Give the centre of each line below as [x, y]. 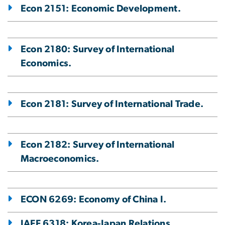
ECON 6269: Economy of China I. [94, 200]
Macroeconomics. [60, 159]
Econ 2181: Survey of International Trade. [112, 104]
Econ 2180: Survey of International [98, 50]
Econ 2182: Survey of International [98, 145]
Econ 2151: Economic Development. [101, 9]
